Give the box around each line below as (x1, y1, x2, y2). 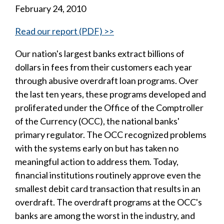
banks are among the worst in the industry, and (15, 210, 195, 221)
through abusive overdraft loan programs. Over (15, 75, 198, 86)
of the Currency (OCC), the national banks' (15, 115, 179, 126)
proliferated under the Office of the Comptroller (15, 102, 203, 113)
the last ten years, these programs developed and (15, 88, 206, 99)
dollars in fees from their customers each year (15, 61, 192, 72)
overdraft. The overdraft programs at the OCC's (15, 196, 202, 207)
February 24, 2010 (15, 3, 86, 14)
